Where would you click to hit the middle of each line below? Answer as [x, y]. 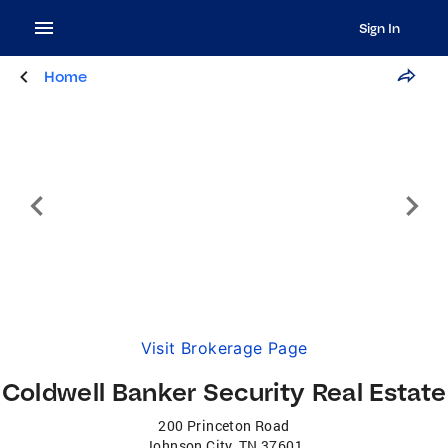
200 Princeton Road [224, 425]
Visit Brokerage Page [224, 348]
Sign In [379, 28]
